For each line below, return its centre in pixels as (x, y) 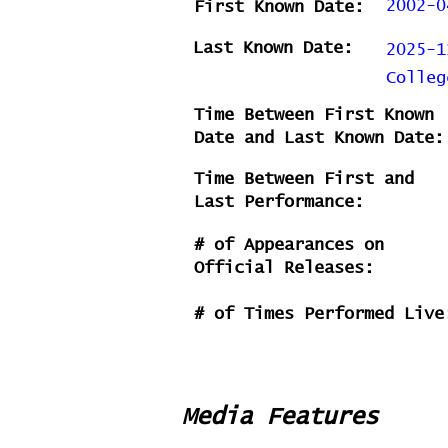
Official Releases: (284, 268)
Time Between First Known (314, 115)
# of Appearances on (289, 245)
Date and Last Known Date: (319, 138)
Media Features (280, 417)
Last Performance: (279, 202)
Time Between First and (304, 179)
